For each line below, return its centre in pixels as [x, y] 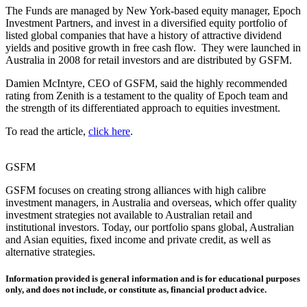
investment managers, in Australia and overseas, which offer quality [151, 203]
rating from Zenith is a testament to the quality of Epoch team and [147, 96]
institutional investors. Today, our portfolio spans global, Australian [150, 228]
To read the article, [47, 132]
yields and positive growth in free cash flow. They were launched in [153, 48]
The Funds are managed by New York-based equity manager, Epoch [153, 11]
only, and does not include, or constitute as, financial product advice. [136, 290]
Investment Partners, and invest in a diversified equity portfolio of [146, 23]
